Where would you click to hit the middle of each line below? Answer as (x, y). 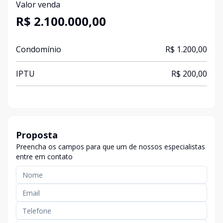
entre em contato (44, 157)
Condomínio (39, 49)
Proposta (37, 135)
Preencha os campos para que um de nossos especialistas (111, 147)
